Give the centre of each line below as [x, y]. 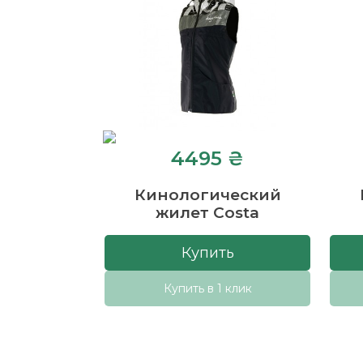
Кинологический [207, 194]
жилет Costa [207, 212]
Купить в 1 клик [207, 288]
